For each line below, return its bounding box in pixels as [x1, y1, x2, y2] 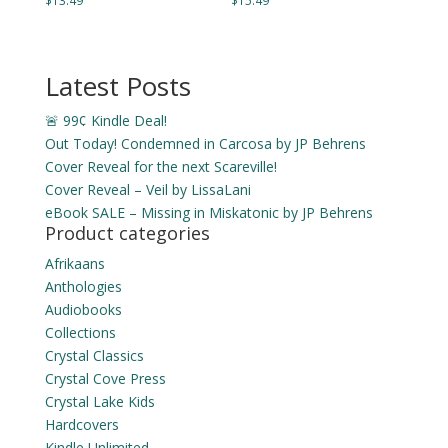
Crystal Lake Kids [44, 391, 155, 411]
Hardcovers [44, 414, 119, 434]
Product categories [44, 220, 210, 245]
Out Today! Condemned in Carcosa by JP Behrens [44, 133, 366, 153]
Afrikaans [44, 253, 105, 273]
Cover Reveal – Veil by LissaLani [44, 179, 251, 199]
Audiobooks [44, 299, 122, 319]
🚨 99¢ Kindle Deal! [44, 110, 167, 130]
